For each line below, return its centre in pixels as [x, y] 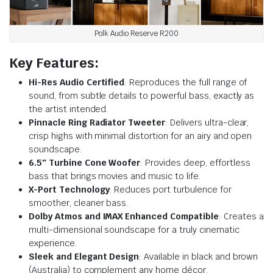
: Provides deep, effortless [195, 163]
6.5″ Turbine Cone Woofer [85, 163]
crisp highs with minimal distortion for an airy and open [140, 136]
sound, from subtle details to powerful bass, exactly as [142, 96]
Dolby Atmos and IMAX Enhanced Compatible [124, 217]
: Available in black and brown [199, 257]
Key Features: [54, 63]
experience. [53, 243]
